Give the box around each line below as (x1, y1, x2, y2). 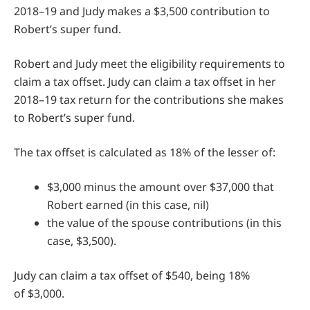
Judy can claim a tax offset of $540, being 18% (14, 267, 250, 283)
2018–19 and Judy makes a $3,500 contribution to (14, 3, 270, 19)
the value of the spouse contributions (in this (47, 215, 282, 230)
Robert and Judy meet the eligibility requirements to (14, 55, 285, 71)
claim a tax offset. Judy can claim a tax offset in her (14, 73, 276, 89)
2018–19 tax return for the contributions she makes (14, 91, 284, 107)
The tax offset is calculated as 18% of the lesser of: (14, 144, 275, 160)
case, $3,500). (47, 232, 116, 248)
